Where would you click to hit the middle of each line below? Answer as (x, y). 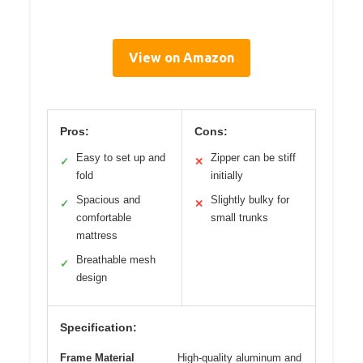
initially (226, 175)
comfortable (104, 217)
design (92, 277)
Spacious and (108, 199)
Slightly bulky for (250, 199)
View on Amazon (181, 57)
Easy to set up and (121, 157)
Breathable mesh (116, 259)
